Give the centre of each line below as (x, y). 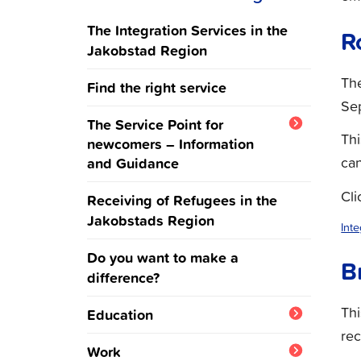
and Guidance (133, 163)
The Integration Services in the (188, 30)
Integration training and (168, 343)
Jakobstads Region (151, 220)
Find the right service (157, 87)
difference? (124, 278)
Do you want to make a (163, 257)
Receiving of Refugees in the (183, 200)
